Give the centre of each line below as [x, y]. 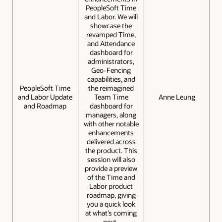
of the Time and [111, 177]
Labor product [111, 186]
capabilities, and [111, 79]
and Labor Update [45, 97]
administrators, [111, 61]
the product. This [111, 151]
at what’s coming [111, 213]
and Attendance [111, 44]
